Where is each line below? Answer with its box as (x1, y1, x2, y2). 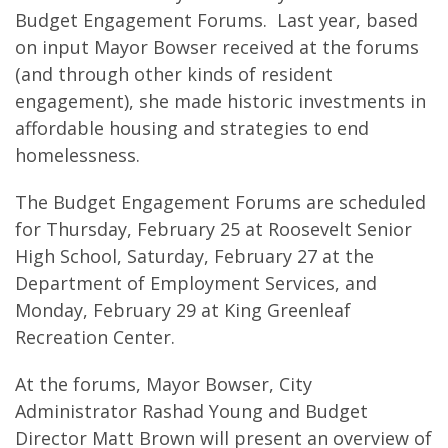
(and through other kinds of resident (15, 62, 333, 86)
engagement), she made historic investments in (15, 89, 426, 113)
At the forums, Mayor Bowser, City (15, 372, 312, 396)
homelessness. (15, 143, 140, 167)
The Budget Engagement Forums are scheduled (15, 190, 426, 214)
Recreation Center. (15, 325, 175, 349)
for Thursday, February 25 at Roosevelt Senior (15, 217, 412, 241)
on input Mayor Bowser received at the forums (15, 35, 419, 59)
